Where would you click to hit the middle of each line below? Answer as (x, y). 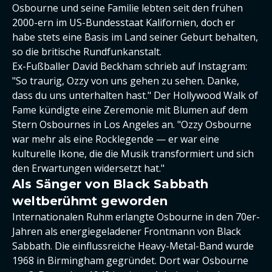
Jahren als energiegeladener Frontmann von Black (127, 231)
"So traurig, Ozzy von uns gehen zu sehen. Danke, (126, 81)
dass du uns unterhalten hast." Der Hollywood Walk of (135, 95)
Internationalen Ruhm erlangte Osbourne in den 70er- (136, 217)
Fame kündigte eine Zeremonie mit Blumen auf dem (130, 110)
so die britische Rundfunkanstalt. (87, 52)
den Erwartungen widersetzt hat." (88, 168)
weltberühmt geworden (90, 201)
